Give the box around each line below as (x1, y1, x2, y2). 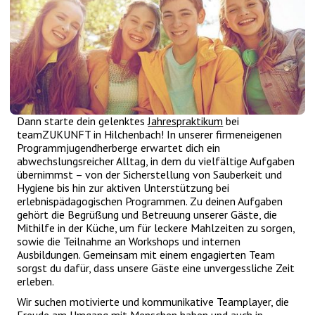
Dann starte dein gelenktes (17, 114, 148, 129)
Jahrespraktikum (148, 114, 224, 129)
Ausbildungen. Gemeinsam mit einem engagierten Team (17, 247, 276, 262)
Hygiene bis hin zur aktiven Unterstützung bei (17, 181, 230, 195)
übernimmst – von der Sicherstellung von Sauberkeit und (17, 167, 283, 182)
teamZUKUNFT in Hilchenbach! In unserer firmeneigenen (17, 127, 283, 142)
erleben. (17, 274, 60, 289)
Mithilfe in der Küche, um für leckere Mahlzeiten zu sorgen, (17, 221, 295, 236)
